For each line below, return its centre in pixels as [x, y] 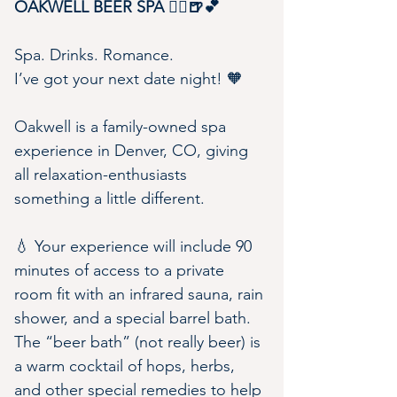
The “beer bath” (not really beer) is [140, 342]
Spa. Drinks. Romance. [94, 55]
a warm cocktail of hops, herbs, [127, 366]
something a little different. [109, 198]
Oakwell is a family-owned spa [122, 127]
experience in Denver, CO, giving [133, 151]
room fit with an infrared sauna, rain [141, 294]
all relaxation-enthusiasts [103, 175]
